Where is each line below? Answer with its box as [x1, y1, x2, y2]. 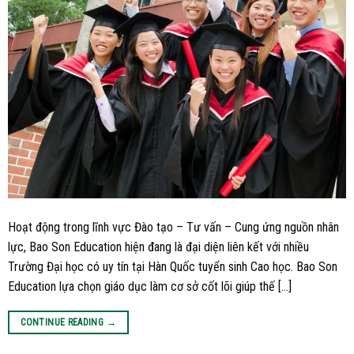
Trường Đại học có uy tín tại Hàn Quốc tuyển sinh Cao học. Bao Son [8, 259, 337, 275]
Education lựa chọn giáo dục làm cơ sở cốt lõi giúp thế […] [8, 279, 292, 295]
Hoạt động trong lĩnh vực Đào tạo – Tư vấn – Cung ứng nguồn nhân [8, 220, 339, 235]
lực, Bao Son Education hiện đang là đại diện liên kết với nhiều [8, 239, 309, 255]
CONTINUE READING [21, 317, 107, 329]
